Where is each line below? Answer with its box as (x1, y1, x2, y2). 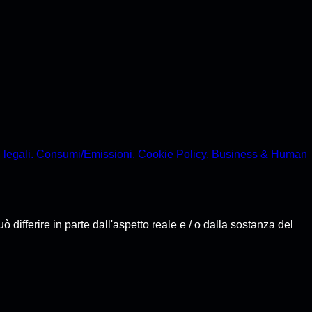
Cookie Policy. (138, 148, 209, 160)
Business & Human (212, 148, 307, 160)
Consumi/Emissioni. (36, 148, 135, 160)
